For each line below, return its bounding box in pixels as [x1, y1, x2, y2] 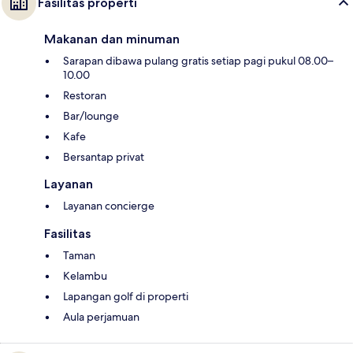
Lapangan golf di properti [63, 289, 188, 304]
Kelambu [63, 269, 107, 284]
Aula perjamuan [63, 310, 139, 325]
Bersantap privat [63, 150, 144, 165]
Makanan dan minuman [44, 32, 180, 47]
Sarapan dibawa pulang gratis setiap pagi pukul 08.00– [63, 54, 333, 69]
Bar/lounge [63, 109, 119, 124]
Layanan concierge [63, 199, 154, 214]
